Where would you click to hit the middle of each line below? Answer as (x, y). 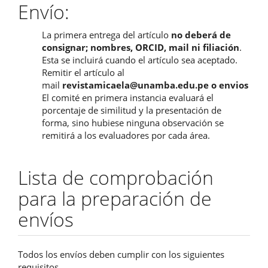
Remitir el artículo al (83, 72)
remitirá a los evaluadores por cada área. (126, 135)
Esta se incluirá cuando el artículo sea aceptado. (140, 60)
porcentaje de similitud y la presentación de (132, 110)
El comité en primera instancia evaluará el (128, 97)
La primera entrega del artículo (106, 34)
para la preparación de (115, 198)
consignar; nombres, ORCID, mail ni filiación (141, 47)
